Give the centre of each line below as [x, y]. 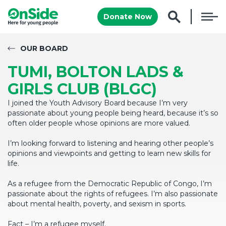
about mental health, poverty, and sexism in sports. [97, 204]
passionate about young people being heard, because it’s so [113, 113]
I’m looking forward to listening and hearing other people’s [110, 143]
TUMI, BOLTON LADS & [96, 72]
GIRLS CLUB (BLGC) [82, 89]
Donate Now [128, 17]
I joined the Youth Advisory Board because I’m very [98, 103]
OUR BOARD [44, 48]
